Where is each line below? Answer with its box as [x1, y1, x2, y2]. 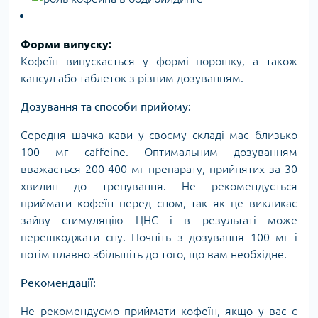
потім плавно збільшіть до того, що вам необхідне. [21, 247, 287, 261]
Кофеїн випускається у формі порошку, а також [21, 54, 297, 67]
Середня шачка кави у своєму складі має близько [21, 128, 297, 141]
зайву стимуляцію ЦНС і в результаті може [21, 213, 297, 226]
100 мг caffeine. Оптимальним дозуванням [21, 145, 297, 158]
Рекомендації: [21, 275, 96, 289]
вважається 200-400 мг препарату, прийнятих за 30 [21, 162, 297, 175]
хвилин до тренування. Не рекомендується [21, 179, 297, 192]
